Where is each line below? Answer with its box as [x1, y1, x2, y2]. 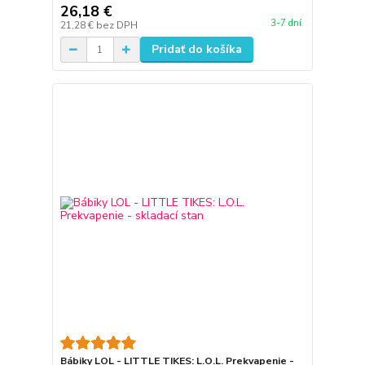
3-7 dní [270, 17, 301, 30]
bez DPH [95, 19, 138, 32]
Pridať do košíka [151, 42, 242, 57]
